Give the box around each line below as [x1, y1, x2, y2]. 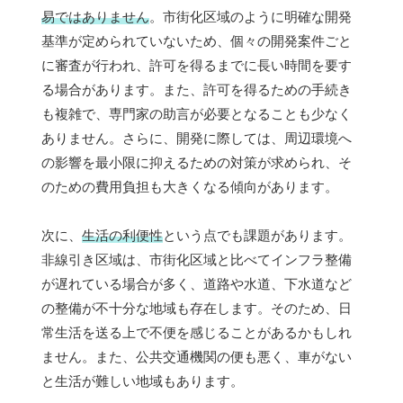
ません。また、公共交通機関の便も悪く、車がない [41, 349, 352, 365]
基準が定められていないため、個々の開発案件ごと [41, 33, 352, 49]
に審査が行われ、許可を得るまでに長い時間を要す [41, 58, 352, 74]
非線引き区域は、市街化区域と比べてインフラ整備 [41, 252, 352, 268]
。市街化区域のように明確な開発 [149, 9, 352, 25]
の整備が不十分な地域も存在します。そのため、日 [41, 300, 352, 317]
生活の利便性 [82, 228, 163, 244]
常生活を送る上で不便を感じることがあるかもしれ [41, 325, 352, 341]
